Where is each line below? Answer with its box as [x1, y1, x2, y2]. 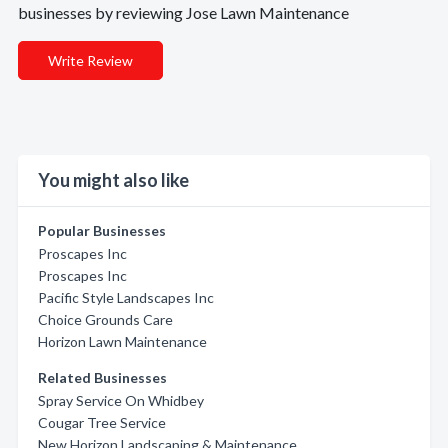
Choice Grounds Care [38, 311, 173, 328]
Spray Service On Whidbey [38, 392, 204, 409]
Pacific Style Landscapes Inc [38, 289, 214, 306]
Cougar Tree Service [38, 414, 166, 431]
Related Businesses [38, 369, 167, 386]
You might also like [38, 169, 189, 191]
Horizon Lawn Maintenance [38, 333, 207, 350]
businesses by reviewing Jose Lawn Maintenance [18, 3, 349, 22]
